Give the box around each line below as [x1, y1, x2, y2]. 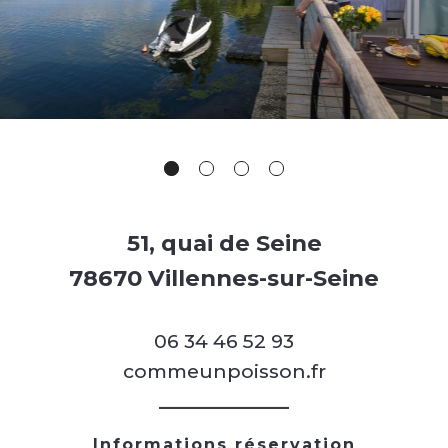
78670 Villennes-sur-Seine [69, 264, 379, 293]
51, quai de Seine [126, 229, 322, 258]
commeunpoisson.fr [122, 359, 326, 384]
